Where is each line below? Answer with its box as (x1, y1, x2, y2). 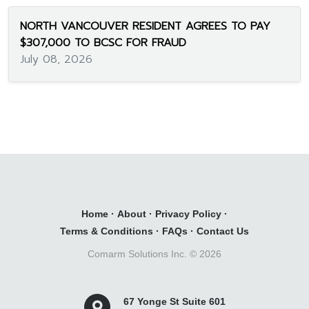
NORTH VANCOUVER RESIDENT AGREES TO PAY (20, 18, 270, 35)
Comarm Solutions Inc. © (88, 248, 199, 260)
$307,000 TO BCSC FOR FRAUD (20, 34, 186, 52)
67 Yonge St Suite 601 (123, 296, 226, 308)
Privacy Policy (155, 208, 221, 220)
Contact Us (197, 226, 249, 237)
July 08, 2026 (20, 51, 92, 68)
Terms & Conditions (60, 226, 153, 237)
